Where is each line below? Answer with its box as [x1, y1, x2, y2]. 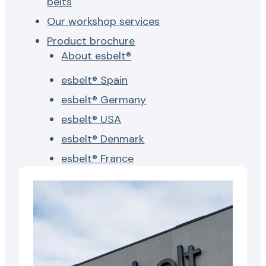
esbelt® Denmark [61, 132, 145, 147]
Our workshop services [47, 14, 160, 29]
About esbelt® [61, 49, 132, 64]
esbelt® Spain [61, 73, 128, 88]
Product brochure [47, 34, 135, 49]
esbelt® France [61, 151, 134, 166]
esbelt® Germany [61, 93, 147, 107]
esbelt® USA [61, 112, 122, 127]
